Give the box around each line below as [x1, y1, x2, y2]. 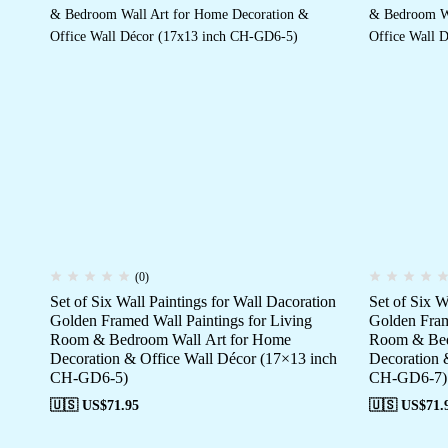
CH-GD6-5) [50, 369, 128, 386]
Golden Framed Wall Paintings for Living [50, 312, 312, 329]
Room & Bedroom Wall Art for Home [50, 331, 291, 348]
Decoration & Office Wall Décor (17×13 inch [50, 350, 337, 367]
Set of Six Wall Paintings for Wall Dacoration [50, 293, 336, 310]
